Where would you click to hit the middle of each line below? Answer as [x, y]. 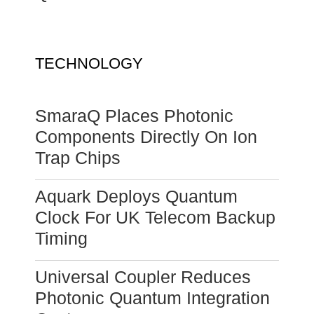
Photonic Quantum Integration [152, 298]
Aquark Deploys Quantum [136, 197]
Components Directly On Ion [146, 137]
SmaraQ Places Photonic [134, 116]
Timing [61, 239]
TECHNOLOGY [89, 64]
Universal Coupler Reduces [143, 277]
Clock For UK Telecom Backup [155, 218]
